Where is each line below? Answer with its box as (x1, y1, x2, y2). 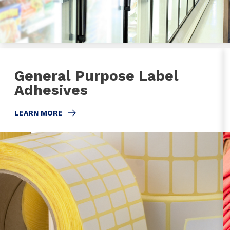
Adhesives (14, 81, 88, 99)
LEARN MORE (14, 108, 63, 117)
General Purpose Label (14, 67, 179, 84)
